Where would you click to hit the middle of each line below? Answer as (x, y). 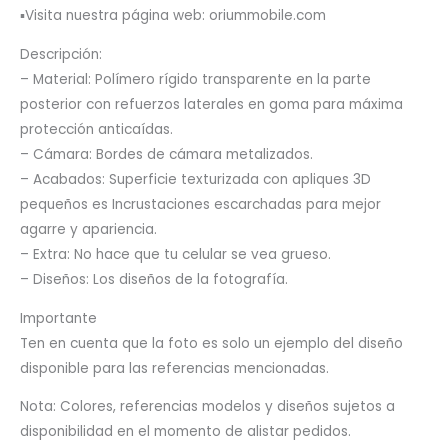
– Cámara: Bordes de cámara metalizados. (166, 154)
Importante (58, 318)
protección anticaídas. (96, 129)
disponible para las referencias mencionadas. (174, 368)
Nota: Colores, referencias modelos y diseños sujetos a (207, 407)
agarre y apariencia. (88, 229)
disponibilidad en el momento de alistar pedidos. (185, 432)
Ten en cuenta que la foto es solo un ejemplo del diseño (211, 343)
